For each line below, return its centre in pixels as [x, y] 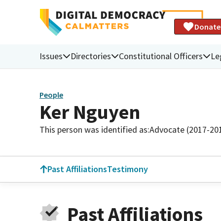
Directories [91, 56]
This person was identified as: [94, 129]
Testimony [128, 169]
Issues [51, 56]
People [51, 95]
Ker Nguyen [90, 112]
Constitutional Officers [161, 56]
